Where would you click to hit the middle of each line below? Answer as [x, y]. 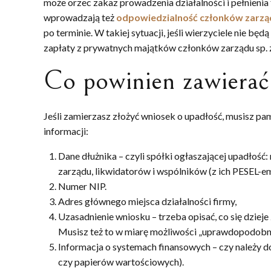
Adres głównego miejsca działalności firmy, [147, 201]
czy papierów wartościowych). [121, 261]
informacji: [66, 131]
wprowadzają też [80, 17]
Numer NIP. [82, 186]
